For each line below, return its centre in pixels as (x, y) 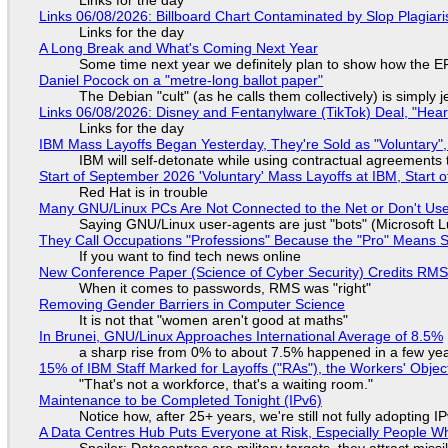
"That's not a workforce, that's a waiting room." (225, 384)
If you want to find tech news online (189, 256)
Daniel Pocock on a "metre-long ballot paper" (180, 80)
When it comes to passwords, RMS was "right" (224, 288)
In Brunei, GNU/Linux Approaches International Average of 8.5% (240, 336)
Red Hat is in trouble (143, 192)
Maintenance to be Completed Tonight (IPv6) (180, 400)
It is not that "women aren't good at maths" (213, 320)
